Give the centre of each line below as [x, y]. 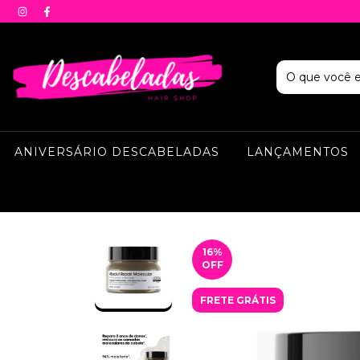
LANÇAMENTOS [297, 152]
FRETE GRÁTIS [238, 301]
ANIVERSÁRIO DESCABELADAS [117, 152]
